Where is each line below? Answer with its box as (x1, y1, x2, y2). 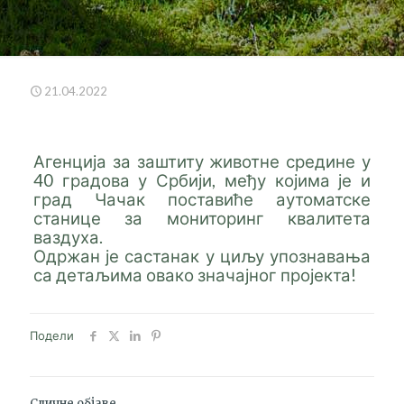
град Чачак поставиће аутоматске (32, 189, 372, 209)
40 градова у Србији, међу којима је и (32, 170, 372, 190)
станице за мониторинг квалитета (32, 208, 372, 228)
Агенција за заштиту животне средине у (32, 151, 372, 171)
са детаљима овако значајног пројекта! (32, 265, 356, 285)
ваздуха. (32, 227, 103, 247)
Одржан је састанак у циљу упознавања (32, 246, 372, 266)
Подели (30, 328, 74, 343)
